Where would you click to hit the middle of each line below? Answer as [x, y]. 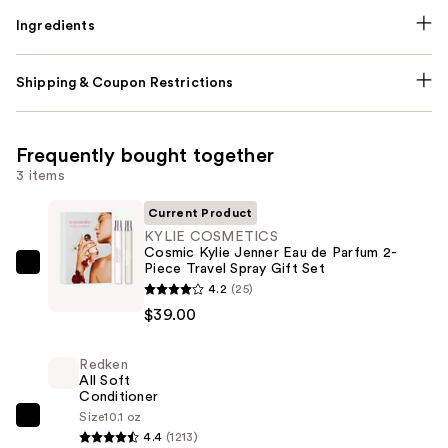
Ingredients [55, 25]
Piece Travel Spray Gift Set [234, 268]
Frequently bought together [145, 155]
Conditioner [119, 396]
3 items [40, 175]
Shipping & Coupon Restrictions [125, 82]
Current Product [200, 212]
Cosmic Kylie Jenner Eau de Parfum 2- [270, 252]
